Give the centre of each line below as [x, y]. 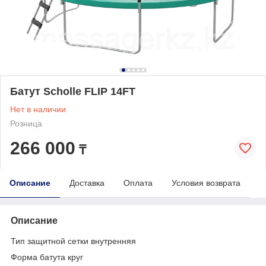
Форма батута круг [47, 257]
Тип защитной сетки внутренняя [73, 241]
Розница [26, 123]
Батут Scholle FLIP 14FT [73, 91]
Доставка [87, 183]
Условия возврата [206, 183]
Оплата [138, 183]
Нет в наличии [38, 109]
